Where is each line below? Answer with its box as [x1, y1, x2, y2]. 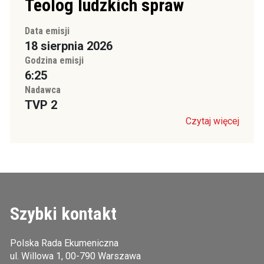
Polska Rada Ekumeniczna [9, 237, 118, 249]
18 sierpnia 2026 [24, 39, 113, 53]
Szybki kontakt [9, 203, 117, 224]
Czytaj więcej [186, 115, 240, 127]
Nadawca [24, 84, 61, 95]
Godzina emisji [24, 55, 84, 66]
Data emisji [24, 25, 70, 37]
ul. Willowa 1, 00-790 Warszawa [9, 250, 141, 262]
